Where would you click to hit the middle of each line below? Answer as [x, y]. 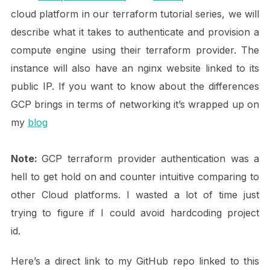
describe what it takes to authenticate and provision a [135, 32]
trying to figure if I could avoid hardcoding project [135, 212]
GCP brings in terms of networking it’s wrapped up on [135, 104]
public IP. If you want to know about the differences [135, 86]
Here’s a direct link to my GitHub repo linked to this [135, 261]
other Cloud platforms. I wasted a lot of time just [135, 194]
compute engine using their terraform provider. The [135, 50]
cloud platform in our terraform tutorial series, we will [135, 14]
